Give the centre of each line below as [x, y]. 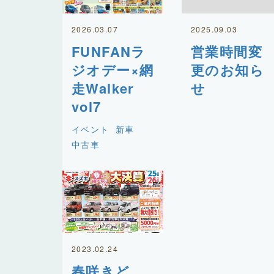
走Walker [110, 88]
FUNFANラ [109, 51]
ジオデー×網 [113, 69]
